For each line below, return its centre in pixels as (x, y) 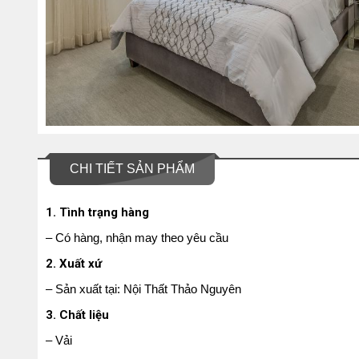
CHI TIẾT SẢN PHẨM (132, 169)
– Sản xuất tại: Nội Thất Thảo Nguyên (143, 289)
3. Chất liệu (77, 315)
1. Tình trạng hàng (97, 212)
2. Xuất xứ (74, 264)
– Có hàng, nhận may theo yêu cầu (137, 238)
